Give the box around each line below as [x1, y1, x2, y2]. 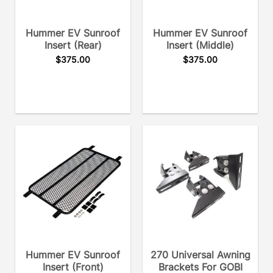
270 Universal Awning [150, 249, 250, 261]
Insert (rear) [44, 38, 102, 51]
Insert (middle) [166, 38, 234, 51]
